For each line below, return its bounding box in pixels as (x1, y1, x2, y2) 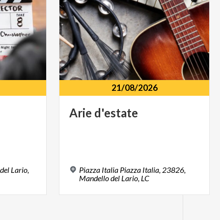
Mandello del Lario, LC (79, 173, 150, 183)
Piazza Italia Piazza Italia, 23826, (79, 165, 186, 174)
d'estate (94, 106, 138, 120)
